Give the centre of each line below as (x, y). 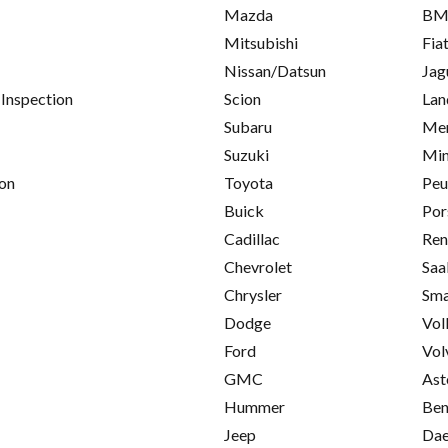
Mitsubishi (261, 43)
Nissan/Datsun (275, 71)
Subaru (248, 127)
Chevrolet (258, 267)
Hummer (254, 407)
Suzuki (246, 155)
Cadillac (252, 239)
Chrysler (253, 295)
